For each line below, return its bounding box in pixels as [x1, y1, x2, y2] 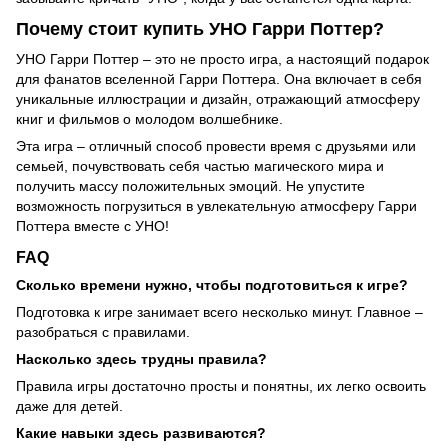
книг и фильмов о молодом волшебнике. [16, 110, 283, 127]
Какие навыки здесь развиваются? [16, 424, 266, 441]
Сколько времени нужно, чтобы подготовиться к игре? [16, 276, 408, 293]
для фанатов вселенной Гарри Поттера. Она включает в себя [16, 70, 422, 87]
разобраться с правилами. [16, 323, 190, 340]
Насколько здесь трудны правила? [16, 350, 267, 367]
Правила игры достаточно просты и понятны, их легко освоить [16, 377, 426, 394]
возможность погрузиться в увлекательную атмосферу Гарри [16, 197, 417, 214]
